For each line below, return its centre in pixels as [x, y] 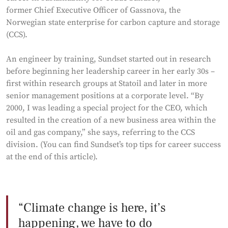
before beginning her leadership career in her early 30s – [110, 71]
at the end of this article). [52, 157]
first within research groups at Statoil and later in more [107, 83]
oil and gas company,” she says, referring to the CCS [101, 132]
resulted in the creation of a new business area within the [111, 120]
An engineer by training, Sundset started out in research [109, 59]
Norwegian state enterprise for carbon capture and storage [113, 22]
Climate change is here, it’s [95, 208]
